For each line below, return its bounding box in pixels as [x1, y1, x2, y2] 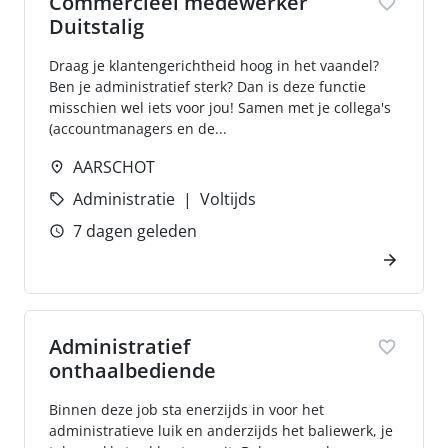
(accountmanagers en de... [49, 119, 227, 138]
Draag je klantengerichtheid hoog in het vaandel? [49, 56, 379, 75]
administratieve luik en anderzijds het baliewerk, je [49, 421, 393, 440]
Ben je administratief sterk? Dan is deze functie [49, 77, 366, 96]
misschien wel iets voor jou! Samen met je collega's [49, 98, 391, 117]
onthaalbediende [49, 357, 216, 384]
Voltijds [200, 188, 256, 210]
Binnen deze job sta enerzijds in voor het [49, 400, 324, 419]
